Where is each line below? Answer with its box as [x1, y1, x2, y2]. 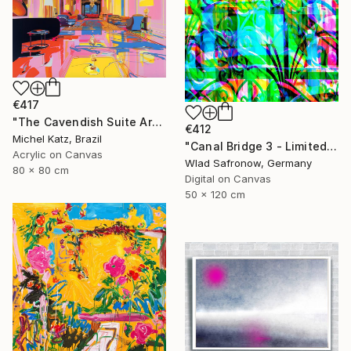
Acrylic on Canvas [13, 148, 103, 161]
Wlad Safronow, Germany [185, 156, 312, 169]
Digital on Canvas [185, 172, 271, 185]
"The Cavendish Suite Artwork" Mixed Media [151, 115, 162, 129]
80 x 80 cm [13, 164, 69, 177]
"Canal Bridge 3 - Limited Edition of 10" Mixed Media [327, 139, 338, 153]
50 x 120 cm [185, 187, 245, 201]
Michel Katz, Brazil [13, 132, 102, 146]
